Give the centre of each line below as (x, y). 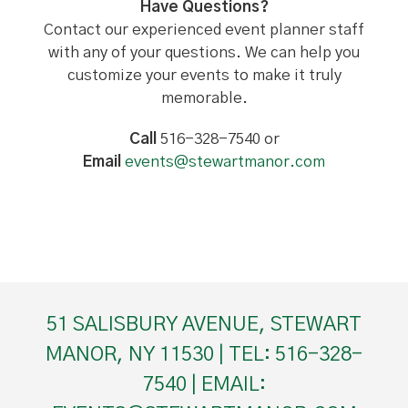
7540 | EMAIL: (204, 384)
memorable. (204, 97)
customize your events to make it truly (204, 75)
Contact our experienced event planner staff (204, 29)
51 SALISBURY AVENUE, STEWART (204, 324)
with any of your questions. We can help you (204, 52)
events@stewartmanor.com (223, 161)
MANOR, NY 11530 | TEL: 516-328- (204, 354)
